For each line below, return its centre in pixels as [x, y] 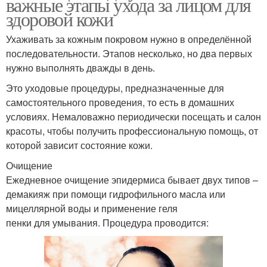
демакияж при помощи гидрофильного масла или [116, 194]
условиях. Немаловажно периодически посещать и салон [133, 116]
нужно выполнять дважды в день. [80, 67]
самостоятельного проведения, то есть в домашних [120, 102]
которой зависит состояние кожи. [79, 145]
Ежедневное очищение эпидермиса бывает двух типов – [132, 179]
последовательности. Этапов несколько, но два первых [129, 53]
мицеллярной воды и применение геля [92, 208]
